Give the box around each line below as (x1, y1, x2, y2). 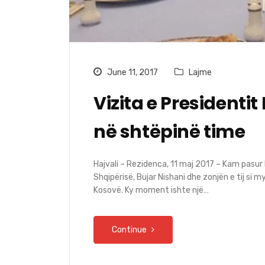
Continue (112, 224, 148, 235)
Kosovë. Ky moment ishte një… (93, 185, 209, 195)
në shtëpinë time (93, 119, 245, 144)
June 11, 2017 (105, 67, 158, 77)
